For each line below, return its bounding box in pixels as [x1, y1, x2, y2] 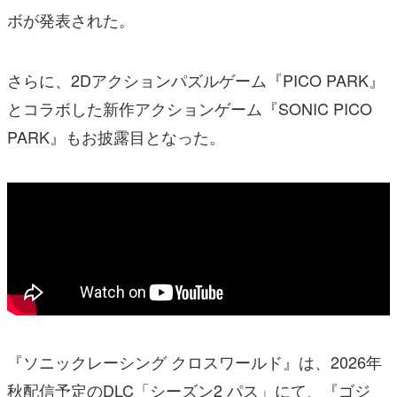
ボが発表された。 [7, 8, 135, 32]
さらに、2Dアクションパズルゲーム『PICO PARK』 [7, 68, 385, 92]
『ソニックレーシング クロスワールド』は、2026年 [7, 350, 382, 374]
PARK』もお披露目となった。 [7, 125, 225, 149]
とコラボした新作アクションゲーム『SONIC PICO [7, 97, 372, 121]
